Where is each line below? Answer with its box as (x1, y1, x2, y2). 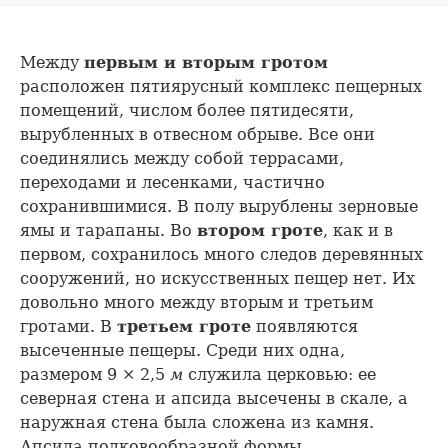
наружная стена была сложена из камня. (20, 413, 374, 433)
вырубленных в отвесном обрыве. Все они (20, 125, 375, 145)
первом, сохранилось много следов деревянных (20, 245, 423, 265)
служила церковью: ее (183, 365, 376, 385)
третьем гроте (117, 317, 251, 337)
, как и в (323, 221, 393, 241)
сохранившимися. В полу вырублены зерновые (20, 197, 418, 217)
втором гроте (197, 221, 323, 241)
